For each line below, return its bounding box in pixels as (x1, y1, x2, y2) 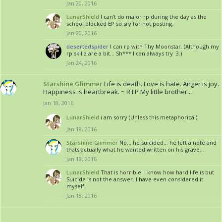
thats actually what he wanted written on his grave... (66, 146, 204, 153)
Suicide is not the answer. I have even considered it (66, 175, 203, 183)
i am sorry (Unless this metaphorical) (101, 113, 197, 121)
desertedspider (66, 43, 109, 50)
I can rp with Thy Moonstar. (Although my (110, 43, 219, 50)
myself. (66, 182, 86, 190)
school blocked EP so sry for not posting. (66, 20, 173, 27)
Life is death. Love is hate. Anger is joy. (104, 79, 219, 88)
